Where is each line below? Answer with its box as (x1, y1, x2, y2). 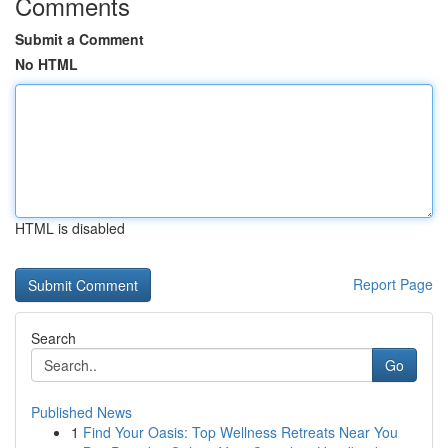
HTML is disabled (15, 218, 125, 238)
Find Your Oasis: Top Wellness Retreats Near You (83, 422, 398, 442)
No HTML (15, 54, 78, 74)
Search (31, 328, 76, 348)
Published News (31, 402, 132, 422)
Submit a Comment (15, 29, 144, 49)
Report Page (353, 274, 433, 294)
